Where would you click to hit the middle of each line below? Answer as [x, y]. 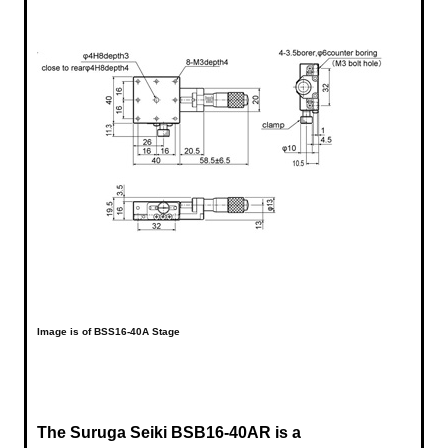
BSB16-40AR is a [236, 433]
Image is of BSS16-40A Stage [108, 332]
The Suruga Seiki [104, 433]
